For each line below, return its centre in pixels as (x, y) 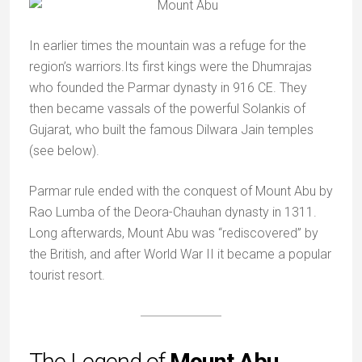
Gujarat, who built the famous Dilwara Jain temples (171, 130)
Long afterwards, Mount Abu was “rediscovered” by (174, 233)
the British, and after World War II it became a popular (180, 254)
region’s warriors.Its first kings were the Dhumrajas (170, 67)
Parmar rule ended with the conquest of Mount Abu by (181, 191)
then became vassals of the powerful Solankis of (167, 109)
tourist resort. (67, 275)
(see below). (64, 151)
